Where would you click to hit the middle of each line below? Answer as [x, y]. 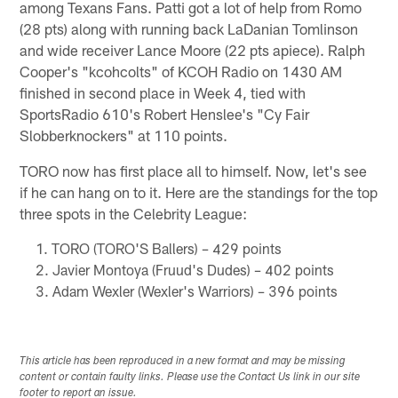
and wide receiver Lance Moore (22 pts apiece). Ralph [193, 49]
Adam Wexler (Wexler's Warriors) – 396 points [195, 291]
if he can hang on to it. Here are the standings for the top [199, 191]
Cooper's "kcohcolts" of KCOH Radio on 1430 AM [181, 71]
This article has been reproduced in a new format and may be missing [183, 361]
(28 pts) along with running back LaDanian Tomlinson [189, 28]
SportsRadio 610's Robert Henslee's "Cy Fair [165, 113]
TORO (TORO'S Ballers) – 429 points [166, 248]
